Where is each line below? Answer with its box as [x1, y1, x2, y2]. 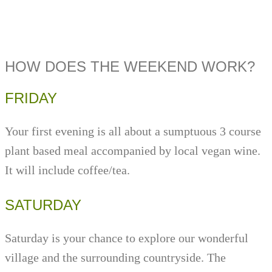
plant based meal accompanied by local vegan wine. [5, 144, 263, 158]
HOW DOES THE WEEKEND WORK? [5, 58, 255, 75]
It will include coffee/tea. [5, 163, 130, 177]
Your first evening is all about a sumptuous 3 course [5, 124, 261, 138]
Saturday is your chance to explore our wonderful [5, 231, 248, 245]
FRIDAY [5, 90, 57, 107]
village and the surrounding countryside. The [5, 251, 226, 265]
